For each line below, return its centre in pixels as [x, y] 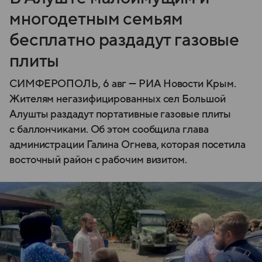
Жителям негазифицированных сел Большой [118, 99]
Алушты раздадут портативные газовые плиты [120, 114]
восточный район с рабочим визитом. [98, 160]
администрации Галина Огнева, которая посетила [127, 144]
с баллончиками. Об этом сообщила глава [109, 129]
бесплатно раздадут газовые [125, 40]
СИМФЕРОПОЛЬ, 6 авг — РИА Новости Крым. [123, 84]
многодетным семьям [96, 19]
